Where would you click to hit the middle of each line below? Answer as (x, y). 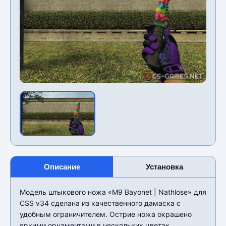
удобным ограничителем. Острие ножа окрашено (106, 214)
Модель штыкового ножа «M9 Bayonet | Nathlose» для (113, 192)
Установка (164, 166)
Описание (62, 166)
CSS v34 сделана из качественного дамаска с (100, 203)
